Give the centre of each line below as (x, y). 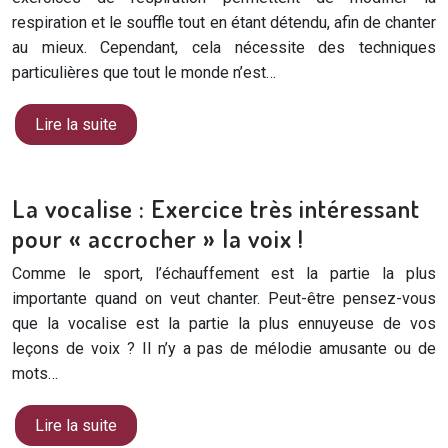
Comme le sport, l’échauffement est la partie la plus (224, 273)
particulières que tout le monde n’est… (144, 72)
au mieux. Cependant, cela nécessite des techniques (224, 47)
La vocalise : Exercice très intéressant (216, 208)
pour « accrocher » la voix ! (158, 238)
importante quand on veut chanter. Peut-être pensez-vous (224, 298)
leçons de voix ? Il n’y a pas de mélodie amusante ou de (224, 348)
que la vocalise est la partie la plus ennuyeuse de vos (224, 323)
